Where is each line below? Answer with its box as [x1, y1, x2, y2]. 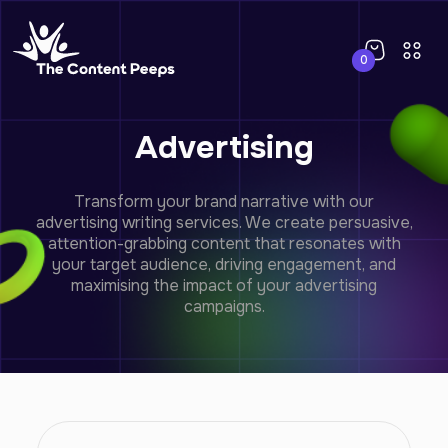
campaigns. [183, 296, 265, 317]
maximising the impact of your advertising [71, 275, 377, 296]
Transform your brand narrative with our [74, 191, 374, 212]
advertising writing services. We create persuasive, [35, 212, 413, 233]
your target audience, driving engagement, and [52, 254, 396, 275]
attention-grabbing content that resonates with [47, 233, 401, 254]
